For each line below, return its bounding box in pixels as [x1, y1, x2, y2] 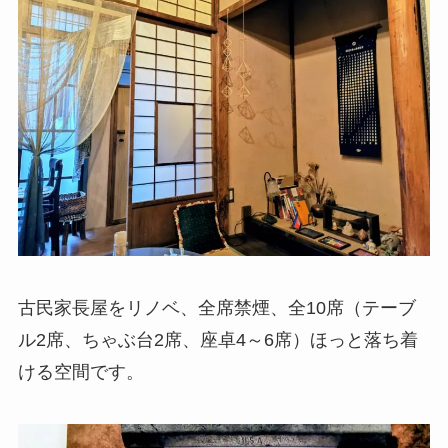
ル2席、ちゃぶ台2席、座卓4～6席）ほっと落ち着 [17, 329, 418, 350]
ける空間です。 [17, 361, 144, 382]
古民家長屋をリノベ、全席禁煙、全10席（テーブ [17, 297, 416, 318]
